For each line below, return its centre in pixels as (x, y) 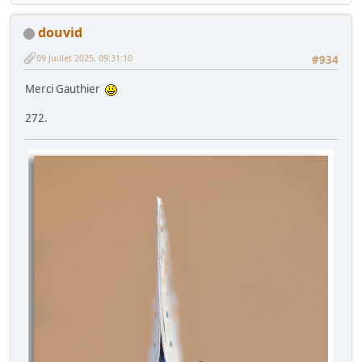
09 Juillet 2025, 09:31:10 (84, 57)
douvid (60, 33)
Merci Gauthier (65, 88)
